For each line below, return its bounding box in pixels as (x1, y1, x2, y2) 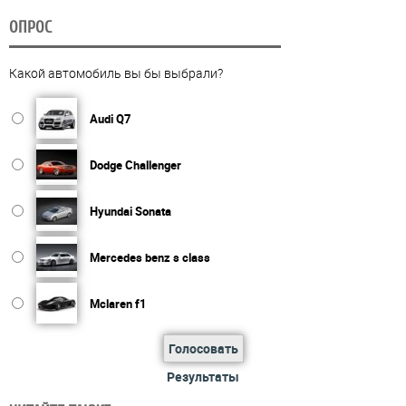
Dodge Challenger (90, 156, 181, 173)
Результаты (167, 367, 239, 385)
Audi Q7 (90, 110, 130, 127)
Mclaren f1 (90, 295, 146, 312)
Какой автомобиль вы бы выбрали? (9, 63, 223, 82)
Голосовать (168, 339, 238, 357)
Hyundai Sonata (90, 202, 171, 219)
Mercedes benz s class (90, 248, 210, 266)
